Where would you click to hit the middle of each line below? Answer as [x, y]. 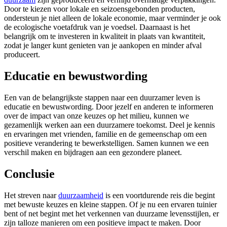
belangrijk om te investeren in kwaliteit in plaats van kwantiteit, [105, 36]
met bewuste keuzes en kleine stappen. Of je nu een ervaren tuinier [110, 204]
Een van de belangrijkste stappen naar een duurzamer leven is [102, 97]
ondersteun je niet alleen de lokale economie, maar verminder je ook [112, 18]
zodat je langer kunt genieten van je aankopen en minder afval [103, 46]
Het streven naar [31, 195]
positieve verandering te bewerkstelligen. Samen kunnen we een [106, 143]
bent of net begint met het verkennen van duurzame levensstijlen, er [111, 213]
